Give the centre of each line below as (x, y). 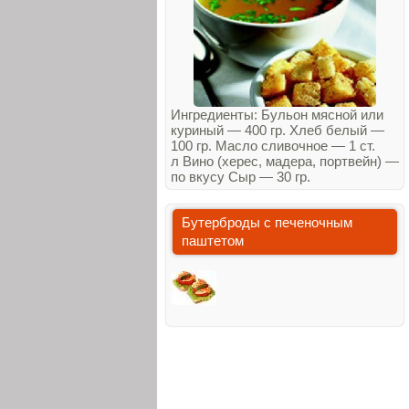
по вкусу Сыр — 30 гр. (241, 177)
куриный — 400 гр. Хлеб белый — (278, 130)
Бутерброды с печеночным (267, 222)
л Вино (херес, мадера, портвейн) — (285, 161)
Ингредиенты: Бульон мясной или (277, 115)
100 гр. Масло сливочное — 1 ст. (273, 146)
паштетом (213, 241)
